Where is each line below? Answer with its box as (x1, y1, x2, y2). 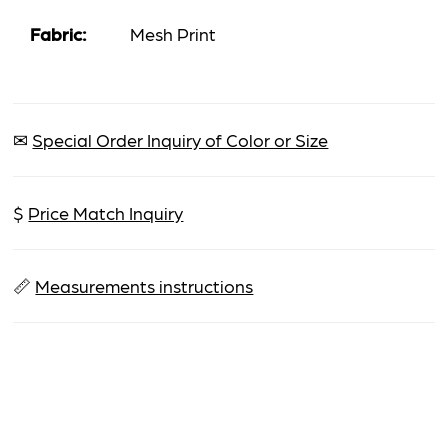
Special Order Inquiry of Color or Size (32, 127, 329, 151)
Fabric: (30, 21, 88, 45)
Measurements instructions (35, 273, 254, 297)
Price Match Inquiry (28, 200, 184, 224)
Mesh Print (130, 21, 217, 45)
